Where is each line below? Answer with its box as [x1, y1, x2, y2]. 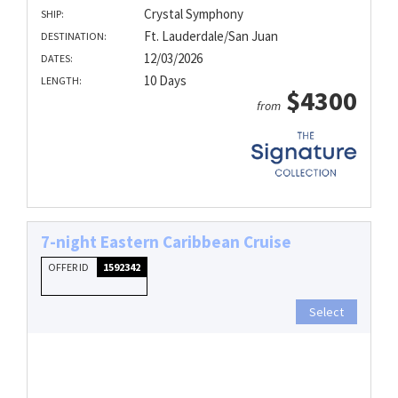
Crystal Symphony [143, 4, 243, 22]
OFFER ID [48, 260, 91, 275]
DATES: [41, 51, 73, 65]
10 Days [143, 71, 187, 89]
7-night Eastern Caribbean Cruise [41, 231, 291, 253]
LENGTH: [41, 73, 82, 87]
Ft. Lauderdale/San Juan [143, 27, 278, 44]
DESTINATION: [41, 28, 107, 43]
